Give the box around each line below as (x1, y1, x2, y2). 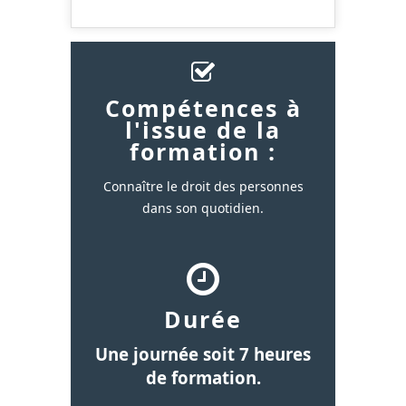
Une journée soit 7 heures (95, 342, 311, 365)
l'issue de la (125, 113, 281, 145)
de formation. (145, 365, 261, 389)
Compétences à (104, 92, 302, 123)
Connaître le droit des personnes (102, 177, 304, 195)
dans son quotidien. (142, 198, 264, 217)
